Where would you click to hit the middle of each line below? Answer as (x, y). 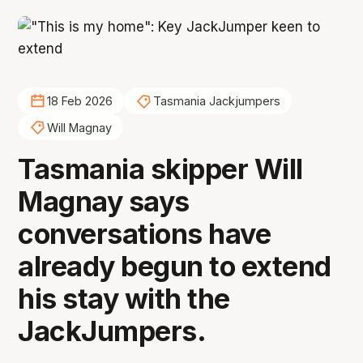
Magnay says (104, 202)
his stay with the (124, 299)
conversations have (145, 234)
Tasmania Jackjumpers (216, 101)
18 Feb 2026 (79, 101)
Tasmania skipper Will (160, 169)
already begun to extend (175, 267)
